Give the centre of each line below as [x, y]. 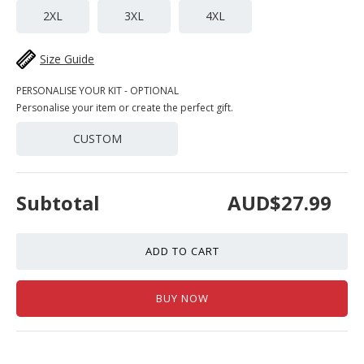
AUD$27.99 [279, 203]
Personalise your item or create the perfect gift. [125, 108]
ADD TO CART [182, 251]
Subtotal [58, 203]
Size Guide [67, 59]
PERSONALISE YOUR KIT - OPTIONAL [97, 91]
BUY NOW [182, 298]
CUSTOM [97, 139]
